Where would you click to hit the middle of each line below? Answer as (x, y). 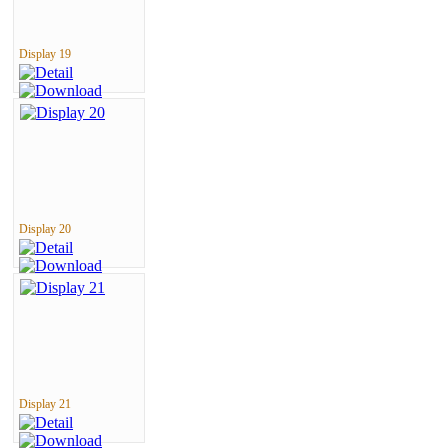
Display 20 (45, 229)
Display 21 (45, 404)
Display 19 (45, 54)
